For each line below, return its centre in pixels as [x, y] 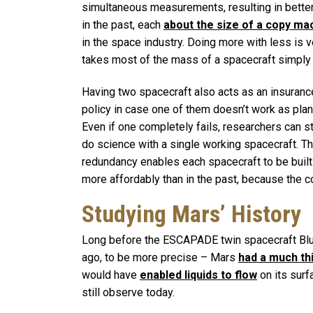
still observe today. [128, 292]
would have [111, 275]
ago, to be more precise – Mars [160, 257]
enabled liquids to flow [198, 275]
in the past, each [123, 25]
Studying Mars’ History [191, 214]
